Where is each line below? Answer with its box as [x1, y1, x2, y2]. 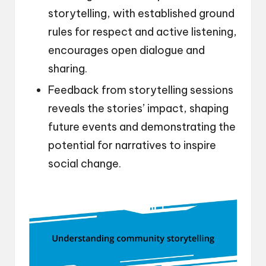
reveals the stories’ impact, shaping [48, 102, 229, 116]
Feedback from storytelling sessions [48, 83, 233, 97]
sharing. [48, 62, 87, 76]
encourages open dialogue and [48, 43, 205, 58]
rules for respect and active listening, [48, 25, 237, 39]
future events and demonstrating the [48, 120, 236, 134]
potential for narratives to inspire [48, 138, 216, 153]
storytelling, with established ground [48, 7, 235, 21]
